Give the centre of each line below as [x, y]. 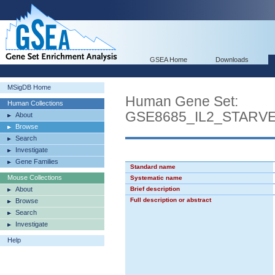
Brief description [155, 189]
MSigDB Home [29, 87]
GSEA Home [168, 60]
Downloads [232, 60]
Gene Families [37, 161]
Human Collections [35, 103]
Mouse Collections [35, 177]
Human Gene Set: [182, 101]
